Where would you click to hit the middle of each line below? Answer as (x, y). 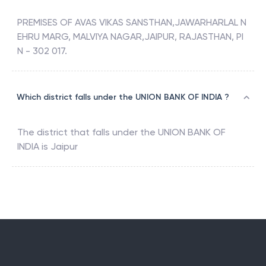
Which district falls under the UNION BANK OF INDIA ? (123, 97)
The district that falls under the (88, 132)
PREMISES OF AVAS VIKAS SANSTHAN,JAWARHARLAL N (132, 23)
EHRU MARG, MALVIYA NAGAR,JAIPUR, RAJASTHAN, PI (130, 37)
